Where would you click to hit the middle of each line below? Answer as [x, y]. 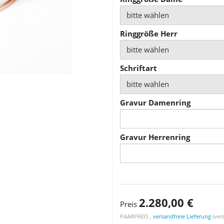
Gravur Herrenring [155, 137]
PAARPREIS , [136, 216]
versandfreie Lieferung [182, 216]
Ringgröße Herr [149, 33]
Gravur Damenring [155, 102]
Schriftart [138, 68]
